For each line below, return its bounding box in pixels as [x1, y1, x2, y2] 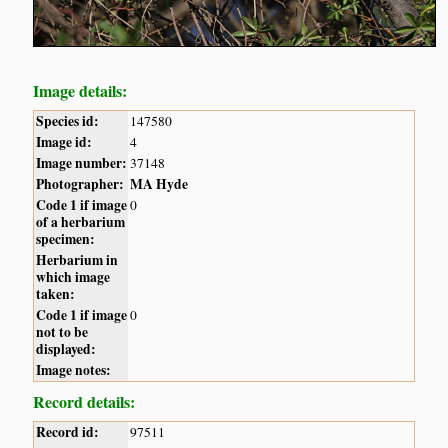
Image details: [33, 78, 128, 102]
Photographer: [36, 173, 125, 194]
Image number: [36, 152, 128, 173]
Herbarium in [36, 249, 119, 270]
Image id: [36, 131, 93, 152]
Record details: [33, 389, 136, 413]
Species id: [36, 110, 100, 131]
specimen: [36, 228, 96, 249]
